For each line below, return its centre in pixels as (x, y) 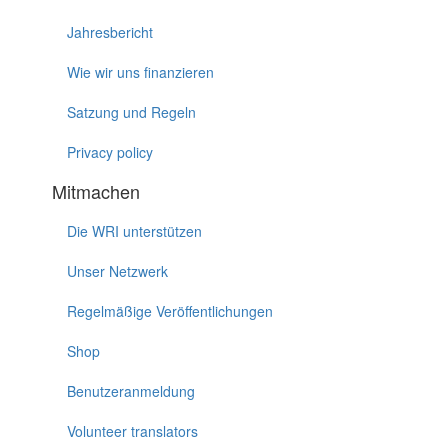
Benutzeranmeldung (131, 391)
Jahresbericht (110, 32)
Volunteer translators (133, 431)
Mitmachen (96, 191)
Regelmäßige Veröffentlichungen (170, 311)
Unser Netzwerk (118, 271)
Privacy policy (110, 152)
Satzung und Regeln (132, 112)
